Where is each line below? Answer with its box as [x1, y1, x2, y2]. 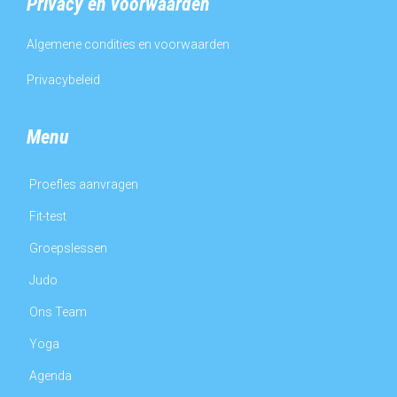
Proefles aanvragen [29, 176, 138, 191]
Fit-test [29, 208, 66, 223]
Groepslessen [29, 240, 107, 255]
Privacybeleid [27, 72, 100, 87]
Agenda [29, 368, 72, 383]
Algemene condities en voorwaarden [27, 36, 230, 51]
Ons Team [29, 304, 87, 319]
